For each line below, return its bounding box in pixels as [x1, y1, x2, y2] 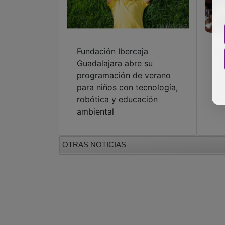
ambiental [77, 106, 114, 117]
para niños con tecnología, [77, 82, 178, 93]
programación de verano [77, 70, 171, 81]
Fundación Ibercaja [77, 46, 148, 57]
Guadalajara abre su [77, 58, 153, 69]
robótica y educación [77, 94, 158, 105]
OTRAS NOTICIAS [62, 140, 126, 149]
